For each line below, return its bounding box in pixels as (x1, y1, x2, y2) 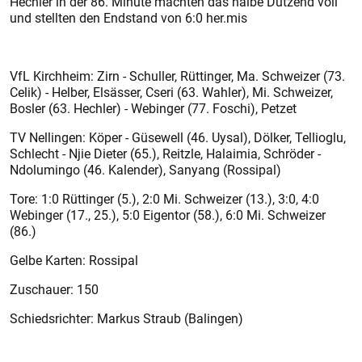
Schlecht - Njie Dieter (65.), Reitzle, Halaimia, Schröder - (10, 145, 321, 162)
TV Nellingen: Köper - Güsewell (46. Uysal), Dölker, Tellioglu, (10, 128, 346, 146)
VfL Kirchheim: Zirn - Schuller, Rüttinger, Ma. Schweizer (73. (10, 67, 345, 85)
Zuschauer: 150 (10, 280, 99, 298)
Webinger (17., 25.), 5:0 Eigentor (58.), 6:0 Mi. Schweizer (10, 206, 326, 224)
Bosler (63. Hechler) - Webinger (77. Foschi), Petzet (10, 99, 297, 117)
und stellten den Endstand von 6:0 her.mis (10, 9, 247, 27)
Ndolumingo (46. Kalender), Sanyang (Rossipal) (10, 161, 281, 179)
